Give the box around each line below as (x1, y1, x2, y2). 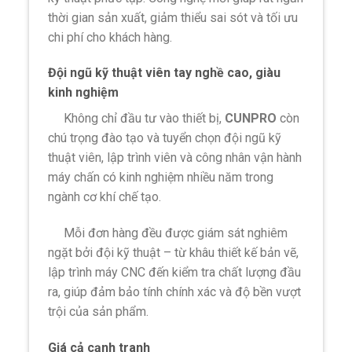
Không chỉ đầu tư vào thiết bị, (48, 111, 225, 126)
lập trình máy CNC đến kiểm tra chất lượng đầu (48, 265, 302, 280)
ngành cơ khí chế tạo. (48, 189, 162, 205)
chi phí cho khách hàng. (48, 29, 173, 45)
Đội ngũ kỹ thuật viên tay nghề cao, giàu (48, 65, 281, 81)
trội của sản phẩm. (48, 304, 149, 320)
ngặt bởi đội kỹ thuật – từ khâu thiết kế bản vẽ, (48, 245, 299, 261)
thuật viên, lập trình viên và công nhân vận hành (48, 150, 302, 166)
